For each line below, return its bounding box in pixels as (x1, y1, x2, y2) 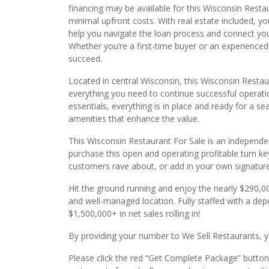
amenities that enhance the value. (68, 113, 199, 124)
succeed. (68, 53, 102, 64)
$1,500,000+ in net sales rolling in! (68, 208, 200, 219)
